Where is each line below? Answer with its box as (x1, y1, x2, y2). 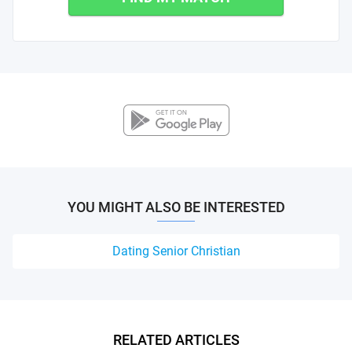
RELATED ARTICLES (112, 332, 240, 348)
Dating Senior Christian (112, 244, 240, 258)
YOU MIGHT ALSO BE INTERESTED (67, 199, 285, 215)
